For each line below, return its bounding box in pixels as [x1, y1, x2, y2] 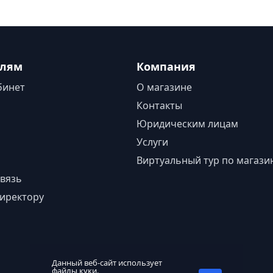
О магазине [136, 80, 192, 94]
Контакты [136, 99, 182, 112]
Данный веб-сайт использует [51, 257, 162, 268]
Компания [136, 59, 196, 74]
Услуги [136, 135, 168, 149]
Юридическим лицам [136, 117, 238, 130]
